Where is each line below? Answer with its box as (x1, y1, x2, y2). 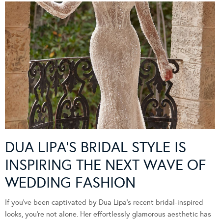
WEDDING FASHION (5, 174, 136, 192)
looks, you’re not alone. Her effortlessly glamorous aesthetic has (5, 210, 211, 219)
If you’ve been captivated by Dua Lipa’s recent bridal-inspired (5, 198, 203, 207)
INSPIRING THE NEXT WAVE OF (5, 156, 206, 174)
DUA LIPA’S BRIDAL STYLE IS (5, 138, 186, 157)
